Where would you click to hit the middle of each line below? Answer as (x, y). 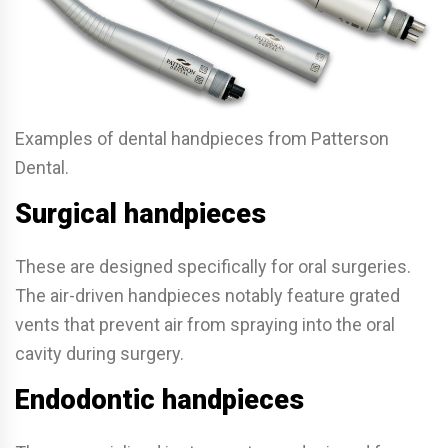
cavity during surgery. (99, 354)
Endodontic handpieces (159, 400)
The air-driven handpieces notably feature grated (207, 296)
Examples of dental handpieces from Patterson (202, 139)
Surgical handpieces (140, 214)
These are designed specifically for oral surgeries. (213, 267)
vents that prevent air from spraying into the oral (205, 325)
